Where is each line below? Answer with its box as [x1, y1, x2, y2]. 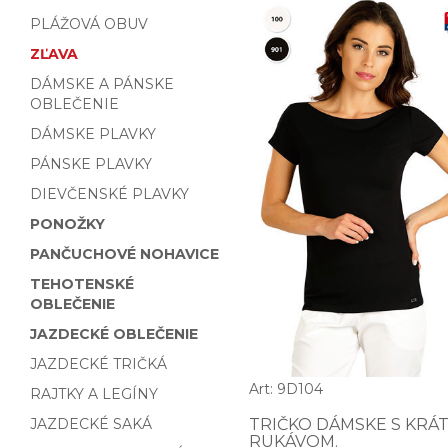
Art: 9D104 [249, 380, 323, 399]
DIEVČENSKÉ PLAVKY [30, 185, 189, 203]
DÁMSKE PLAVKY [30, 125, 156, 143]
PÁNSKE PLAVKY [30, 155, 152, 173]
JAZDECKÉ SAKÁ [30, 415, 152, 433]
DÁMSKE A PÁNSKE [30, 75, 174, 93]
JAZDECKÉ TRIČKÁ [30, 355, 167, 373]
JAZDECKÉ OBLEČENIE [30, 325, 198, 343]
